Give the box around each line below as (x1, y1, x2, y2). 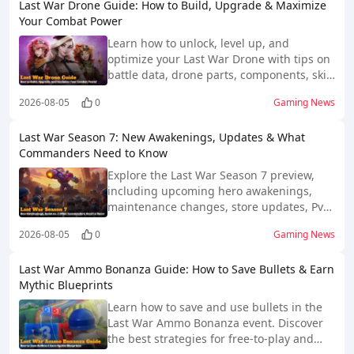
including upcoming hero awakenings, (107, 183, 312, 198)
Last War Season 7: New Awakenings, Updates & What (19, 130, 305, 145)
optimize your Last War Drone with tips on (107, 51, 330, 66)
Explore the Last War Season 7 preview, (107, 168, 314, 183)
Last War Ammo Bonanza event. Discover (107, 315, 323, 330)
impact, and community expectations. (107, 215, 307, 230)
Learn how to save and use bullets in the (107, 299, 322, 314)
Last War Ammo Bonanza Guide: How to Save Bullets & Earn (19, 262, 334, 277)
